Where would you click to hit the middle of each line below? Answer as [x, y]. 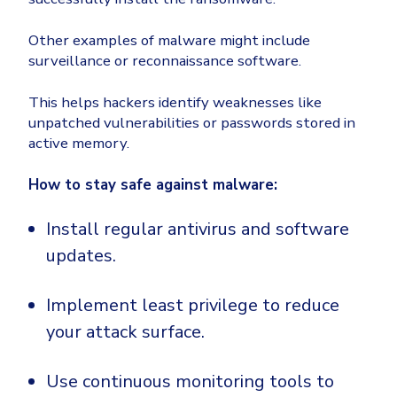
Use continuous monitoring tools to [190, 382]
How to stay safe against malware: [153, 185]
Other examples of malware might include [169, 41]
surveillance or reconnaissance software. [165, 61]
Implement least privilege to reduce [193, 306]
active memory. [79, 144]
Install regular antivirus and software [198, 230]
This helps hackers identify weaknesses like [175, 103]
